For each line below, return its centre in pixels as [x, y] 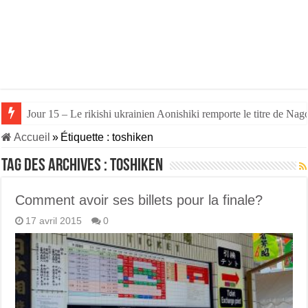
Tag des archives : [56, 166]
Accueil [31, 137]
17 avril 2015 [54, 221]
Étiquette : [87, 137]
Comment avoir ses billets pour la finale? [139, 200]
